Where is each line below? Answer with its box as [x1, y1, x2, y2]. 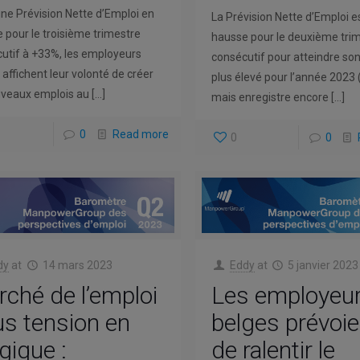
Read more [112, 127, 169, 141]
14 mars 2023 [43, 258, 112, 272]
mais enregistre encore [211, 91, 329, 104]
